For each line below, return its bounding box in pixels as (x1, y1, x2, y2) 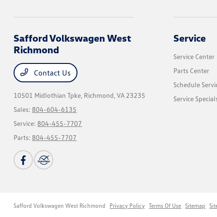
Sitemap (185, 202, 206, 209)
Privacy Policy (109, 202, 145, 209)
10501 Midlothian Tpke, (14, 91, 84, 99)
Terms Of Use (149, 202, 182, 209)
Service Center (173, 52, 215, 61)
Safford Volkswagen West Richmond (14, 202, 106, 209)
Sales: (14, 105, 32, 113)
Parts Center (173, 66, 209, 75)
